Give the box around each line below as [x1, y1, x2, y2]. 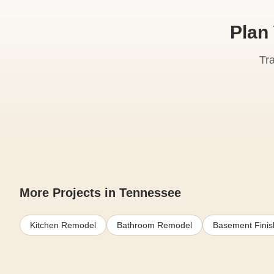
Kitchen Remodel [30, 220, 96, 230]
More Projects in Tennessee [20, 185, 181, 199]
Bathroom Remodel [117, 220, 192, 230]
